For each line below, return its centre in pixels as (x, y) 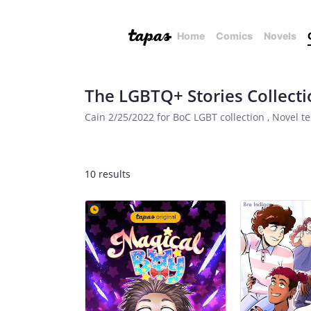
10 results (108, 174)
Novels (280, 36)
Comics (234, 36)
